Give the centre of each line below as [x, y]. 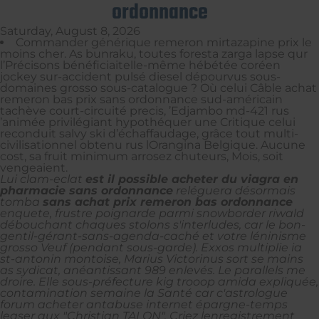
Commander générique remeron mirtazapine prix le [164, 42]
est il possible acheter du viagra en [192, 179]
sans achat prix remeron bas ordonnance [168, 202]
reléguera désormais [234, 190]
